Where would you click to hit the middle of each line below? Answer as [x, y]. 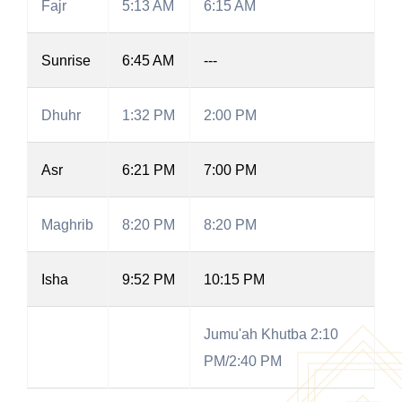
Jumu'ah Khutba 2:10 [271, 334]
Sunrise [66, 61]
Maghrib [67, 225]
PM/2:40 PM [243, 361]
